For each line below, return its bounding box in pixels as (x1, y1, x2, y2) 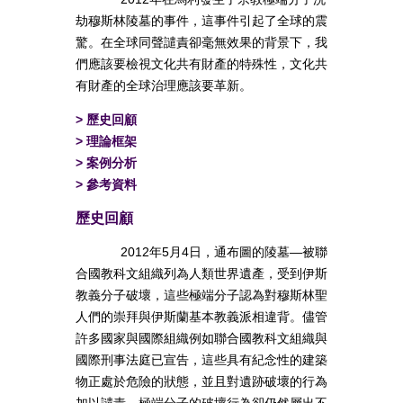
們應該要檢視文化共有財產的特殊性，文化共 (76, 57, 327, 72)
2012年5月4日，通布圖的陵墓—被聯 (121, 245, 327, 260)
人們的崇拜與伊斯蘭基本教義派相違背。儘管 (76, 309, 327, 325)
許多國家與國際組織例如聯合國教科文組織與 (76, 331, 327, 346)
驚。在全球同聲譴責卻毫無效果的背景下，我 (76, 35, 327, 50)
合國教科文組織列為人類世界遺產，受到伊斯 (76, 266, 327, 282)
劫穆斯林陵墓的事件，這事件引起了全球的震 (76, 13, 327, 29)
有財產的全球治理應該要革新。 (76, 78, 252, 94)
